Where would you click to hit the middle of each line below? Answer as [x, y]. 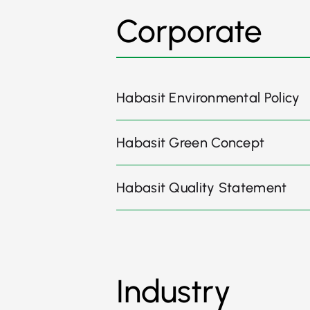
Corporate [189, 31]
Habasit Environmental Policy [208, 98]
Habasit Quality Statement [202, 188]
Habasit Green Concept [191, 143]
